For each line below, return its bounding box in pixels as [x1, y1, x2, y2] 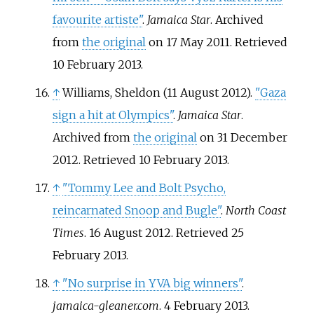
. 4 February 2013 [158, 298, 247, 313]
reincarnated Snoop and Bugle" [52, 203, 221, 217]
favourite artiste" [52, 12, 142, 27]
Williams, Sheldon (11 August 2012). [62, 85, 255, 100]
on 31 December [196, 130, 287, 144]
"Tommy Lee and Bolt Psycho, [62, 180, 226, 195]
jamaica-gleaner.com [52, 298, 159, 313]
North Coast [225, 203, 286, 217]
